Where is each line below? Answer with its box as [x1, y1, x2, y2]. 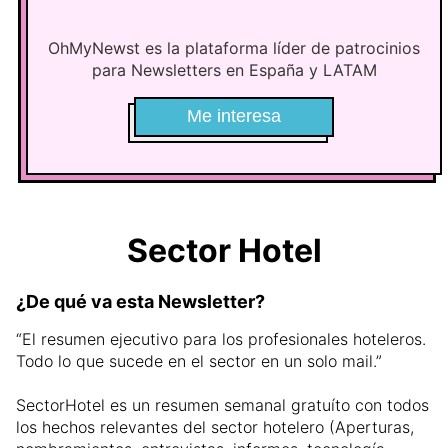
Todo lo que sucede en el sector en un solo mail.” [16, 351, 382, 372]
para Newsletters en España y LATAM [91, 59, 377, 80]
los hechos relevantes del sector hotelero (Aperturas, [16, 417, 414, 438]
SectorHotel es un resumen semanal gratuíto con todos [16, 395, 429, 416]
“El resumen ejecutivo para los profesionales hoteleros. [16, 329, 426, 350]
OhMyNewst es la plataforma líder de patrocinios [48, 37, 420, 58]
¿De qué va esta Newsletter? [16, 291, 265, 313]
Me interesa [187, 106, 281, 127]
